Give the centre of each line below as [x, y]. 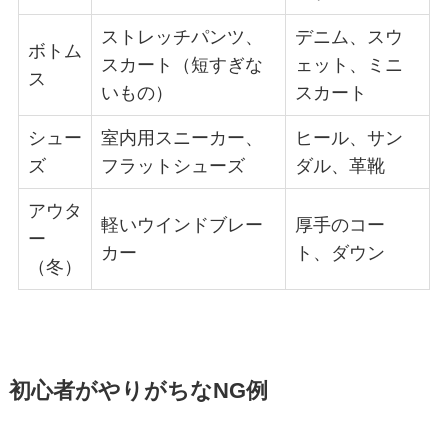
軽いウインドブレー [181, 225]
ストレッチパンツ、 [181, 37]
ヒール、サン [348, 138]
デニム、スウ [348, 37]
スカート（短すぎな [181, 65]
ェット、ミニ [348, 65]
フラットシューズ [172, 166]
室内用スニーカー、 [181, 138]
